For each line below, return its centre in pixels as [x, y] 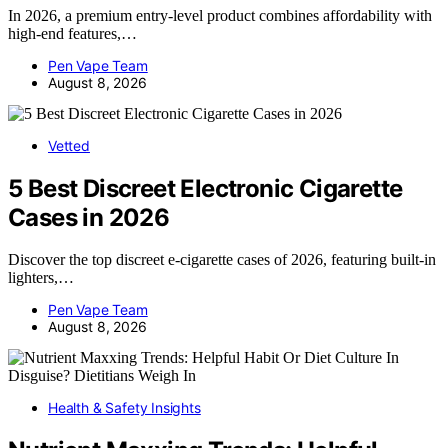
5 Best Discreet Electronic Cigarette [205, 188]
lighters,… [41, 278]
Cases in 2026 [89, 217]
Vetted [69, 145]
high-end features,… [72, 33]
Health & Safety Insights [124, 408]
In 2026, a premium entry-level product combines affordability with [220, 15]
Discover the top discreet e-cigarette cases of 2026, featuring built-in [222, 260]
